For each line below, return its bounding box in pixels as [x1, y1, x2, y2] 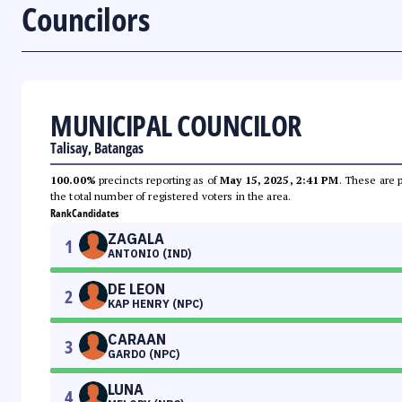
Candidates [72, 205, 118, 222]
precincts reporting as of [95, 173, 221, 188]
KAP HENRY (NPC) [108, 297, 203, 311]
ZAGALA [108, 230, 164, 249]
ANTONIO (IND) [108, 247, 191, 261]
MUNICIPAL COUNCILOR [50, 106, 301, 145]
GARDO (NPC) [108, 347, 179, 362]
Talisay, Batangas [50, 138, 144, 159]
